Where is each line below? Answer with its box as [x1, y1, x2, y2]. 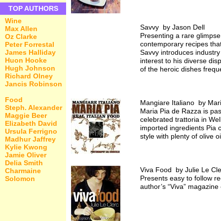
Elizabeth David [5, 119, 57, 127]
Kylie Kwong [5, 143, 47, 151]
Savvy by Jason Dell [140, 23, 205, 31]
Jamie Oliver [5, 150, 46, 159]
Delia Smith [5, 158, 43, 167]
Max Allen [5, 25, 37, 33]
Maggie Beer [5, 111, 47, 119]
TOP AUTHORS [8, 4, 58, 12]
